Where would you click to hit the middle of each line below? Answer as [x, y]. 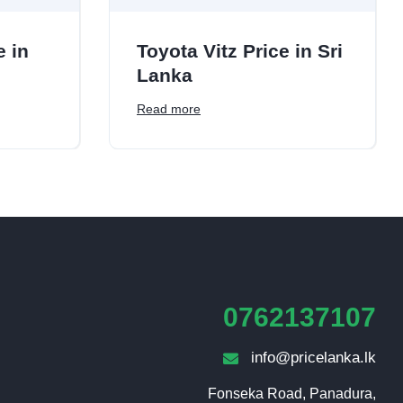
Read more [169, 109]
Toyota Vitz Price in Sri [240, 51]
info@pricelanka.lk [313, 358]
